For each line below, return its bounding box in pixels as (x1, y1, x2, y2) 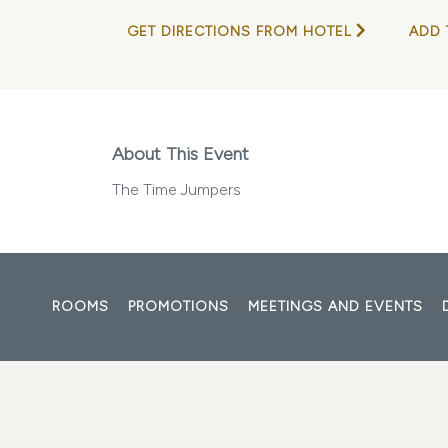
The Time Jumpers (112, 180, 241, 199)
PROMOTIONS (128, 298, 229, 315)
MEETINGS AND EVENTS (248, 298, 423, 315)
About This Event (112, 143, 249, 165)
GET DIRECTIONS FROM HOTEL (127, 23, 352, 40)
